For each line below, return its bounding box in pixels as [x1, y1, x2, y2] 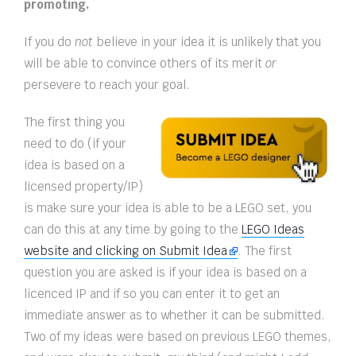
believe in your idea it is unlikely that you [93, 34, 321, 50]
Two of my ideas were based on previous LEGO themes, [24, 329, 331, 345]
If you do [24, 34, 75, 50]
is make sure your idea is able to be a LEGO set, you [24, 200, 311, 216]
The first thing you [24, 114, 125, 130]
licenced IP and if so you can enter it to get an [24, 286, 280, 302]
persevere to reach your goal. [24, 77, 190, 93]
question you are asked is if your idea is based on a [24, 265, 307, 281]
